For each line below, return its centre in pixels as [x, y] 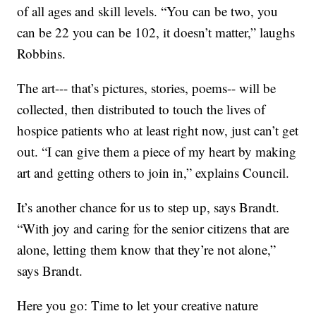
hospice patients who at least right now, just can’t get [158, 130]
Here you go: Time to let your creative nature [138, 305]
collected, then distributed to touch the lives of [141, 109]
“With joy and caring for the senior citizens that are [153, 229]
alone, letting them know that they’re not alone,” [147, 250]
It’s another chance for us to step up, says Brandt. [148, 207]
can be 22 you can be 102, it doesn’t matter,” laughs [156, 32]
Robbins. [42, 54]
